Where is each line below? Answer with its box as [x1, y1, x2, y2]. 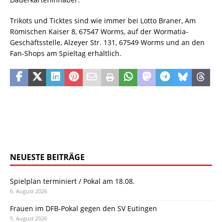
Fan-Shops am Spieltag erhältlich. [10, 48, 121, 58]
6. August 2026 [10, 187, 47, 195]
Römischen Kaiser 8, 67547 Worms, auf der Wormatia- [10, 26, 188, 36]
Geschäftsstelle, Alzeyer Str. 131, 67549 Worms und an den [10, 37, 205, 47]
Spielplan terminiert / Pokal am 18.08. [10, 176, 135, 186]
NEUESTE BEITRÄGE [10, 151, 85, 163]
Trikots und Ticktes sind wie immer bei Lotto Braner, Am [10, 15, 196, 25]
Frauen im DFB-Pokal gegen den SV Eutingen [10, 203, 157, 213]
